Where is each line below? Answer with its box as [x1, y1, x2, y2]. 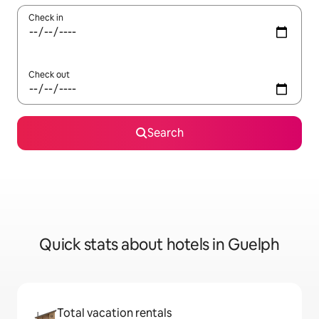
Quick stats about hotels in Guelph [39, 234, 280, 256]
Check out [28, 69, 70, 81]
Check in [28, 12, 63, 24]
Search [147, 125, 184, 141]
